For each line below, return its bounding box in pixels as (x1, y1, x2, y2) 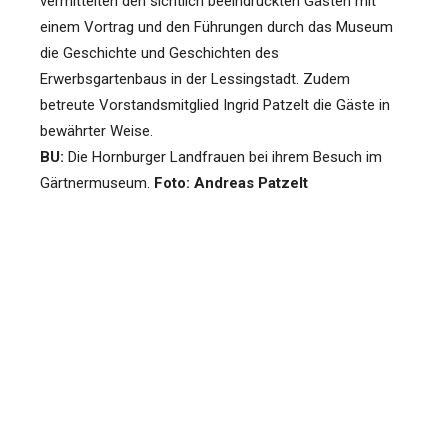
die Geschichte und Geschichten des (40, 44, 279, 62)
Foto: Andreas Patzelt (154, 174, 308, 192)
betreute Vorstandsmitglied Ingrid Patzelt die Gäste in (40, 96, 390, 114)
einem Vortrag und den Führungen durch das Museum (40, 18, 393, 36)
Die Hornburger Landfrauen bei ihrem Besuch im (68, 148, 382, 166)
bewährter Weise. (40, 122, 153, 140)
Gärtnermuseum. (40, 174, 154, 192)
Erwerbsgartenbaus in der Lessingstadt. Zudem (40, 70, 350, 88)
